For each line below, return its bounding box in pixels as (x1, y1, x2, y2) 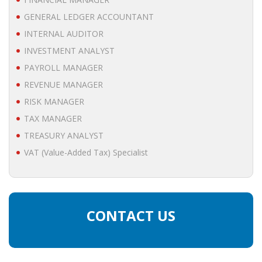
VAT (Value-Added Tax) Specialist (24, 147, 148, 158)
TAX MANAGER (24, 113, 82, 124)
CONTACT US (87, 206, 175, 225)
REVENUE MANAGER (24, 79, 103, 90)
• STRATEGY (38, 5, 84, 16)
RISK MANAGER (24, 96, 84, 107)
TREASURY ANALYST (24, 130, 104, 141)
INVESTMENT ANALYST (24, 45, 115, 56)
